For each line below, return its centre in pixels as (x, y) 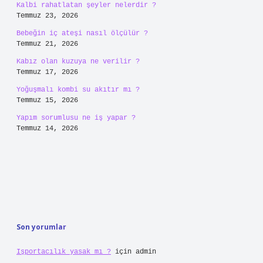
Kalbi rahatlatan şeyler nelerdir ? (86, 5)
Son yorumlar (41, 227)
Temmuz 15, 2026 (47, 100)
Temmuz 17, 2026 (47, 72)
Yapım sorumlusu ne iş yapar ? (76, 118)
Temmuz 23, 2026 (47, 16)
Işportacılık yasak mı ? (64, 252)
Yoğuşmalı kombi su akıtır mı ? (78, 90)
